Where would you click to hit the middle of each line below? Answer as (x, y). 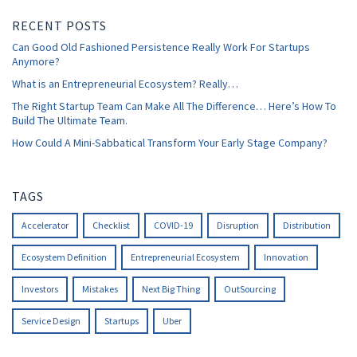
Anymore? (36, 62)
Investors (40, 289)
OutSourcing (250, 289)
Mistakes (100, 289)
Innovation (286, 257)
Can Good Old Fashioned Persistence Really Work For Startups (161, 47)
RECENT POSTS (59, 26)
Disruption (238, 226)
